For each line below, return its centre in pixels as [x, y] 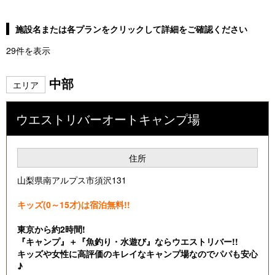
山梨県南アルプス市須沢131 [72, 180]
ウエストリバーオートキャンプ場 [108, 119]
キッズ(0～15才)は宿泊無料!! [73, 205]
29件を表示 [28, 51]
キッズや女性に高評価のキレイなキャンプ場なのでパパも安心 [137, 254]
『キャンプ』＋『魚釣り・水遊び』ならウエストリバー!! [127, 242]
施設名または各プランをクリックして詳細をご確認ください [131, 29]
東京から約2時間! [55, 229]
